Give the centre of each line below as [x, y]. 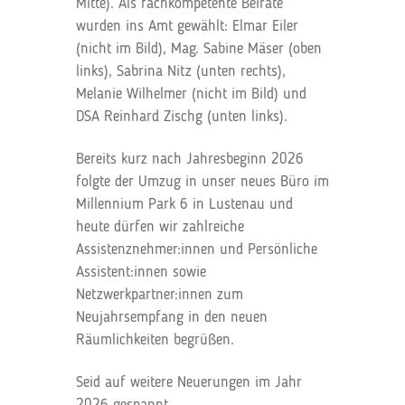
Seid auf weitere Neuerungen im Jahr [189, 382]
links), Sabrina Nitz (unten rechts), [181, 71]
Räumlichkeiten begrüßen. [155, 340]
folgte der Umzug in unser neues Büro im [202, 182]
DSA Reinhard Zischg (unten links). [182, 117]
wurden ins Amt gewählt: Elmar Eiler [187, 26]
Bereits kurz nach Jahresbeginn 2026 [190, 159]
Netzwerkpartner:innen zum [160, 295]
